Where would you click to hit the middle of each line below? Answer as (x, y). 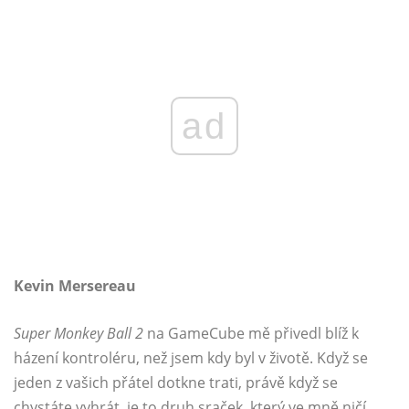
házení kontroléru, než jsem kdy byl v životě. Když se (191, 358)
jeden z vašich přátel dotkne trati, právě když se (176, 383)
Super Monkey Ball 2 (79, 334)
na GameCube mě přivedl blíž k (251, 334)
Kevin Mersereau (75, 286)
